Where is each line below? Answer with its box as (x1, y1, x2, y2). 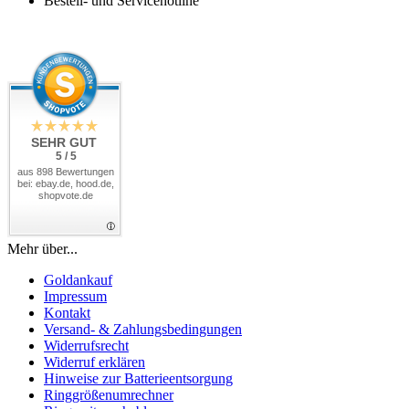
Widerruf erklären (44, 353, 145, 370)
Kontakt (44, 304, 90, 320)
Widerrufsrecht (44, 337, 129, 353)
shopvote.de (38, 189, 93, 201)
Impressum (44, 288, 107, 304)
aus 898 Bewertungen (17, 165, 114, 177)
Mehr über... (7, 240, 78, 257)
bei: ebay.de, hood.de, (17, 177, 114, 189)
